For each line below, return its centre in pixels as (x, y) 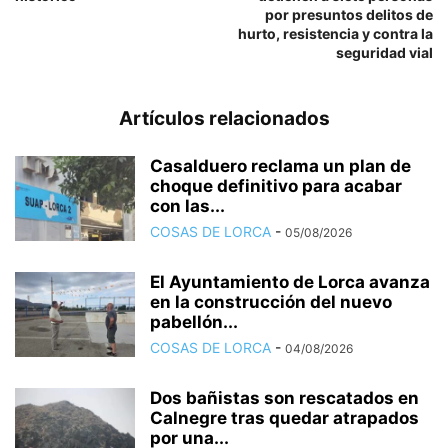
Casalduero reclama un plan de (280, 166)
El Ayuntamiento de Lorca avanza (290, 282)
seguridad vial (384, 52)
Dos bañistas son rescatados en (284, 398)
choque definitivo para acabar (276, 186)
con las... (187, 206)
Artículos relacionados (224, 118)
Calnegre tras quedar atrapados (284, 418)
